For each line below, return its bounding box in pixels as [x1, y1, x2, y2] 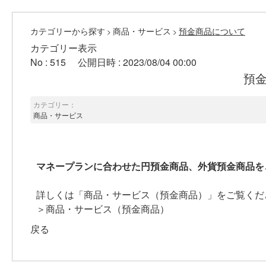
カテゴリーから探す [30, 25, 105, 37]
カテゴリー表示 [30, 41, 97, 55]
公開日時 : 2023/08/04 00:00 [78, 55, 197, 69]
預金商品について [179, 25, 245, 37]
